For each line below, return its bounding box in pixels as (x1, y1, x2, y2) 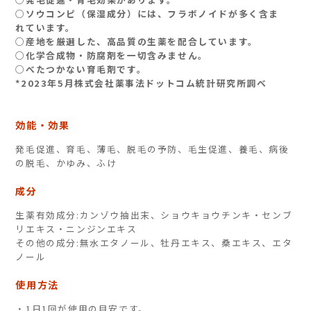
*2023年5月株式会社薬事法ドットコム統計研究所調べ (15, 76, 267, 90)
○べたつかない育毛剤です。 (15, 62, 147, 76)
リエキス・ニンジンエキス (15, 221, 137, 235)
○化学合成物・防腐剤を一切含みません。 (15, 48, 208, 62)
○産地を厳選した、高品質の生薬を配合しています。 (15, 34, 258, 48)
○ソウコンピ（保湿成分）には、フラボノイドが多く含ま (15, 6, 279, 20)
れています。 (15, 20, 76, 34)
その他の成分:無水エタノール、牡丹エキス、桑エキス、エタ (15, 235, 293, 249)
